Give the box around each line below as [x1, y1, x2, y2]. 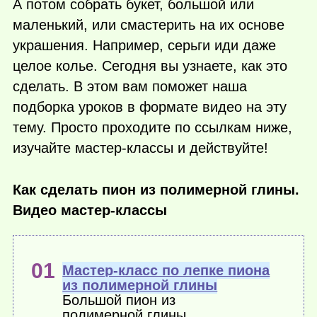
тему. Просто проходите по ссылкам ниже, [13, 120, 292, 136]
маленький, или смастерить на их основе [13, 17, 284, 33]
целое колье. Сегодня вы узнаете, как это [13, 58, 287, 74]
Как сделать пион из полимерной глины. [13, 181, 299, 197]
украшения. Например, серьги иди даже [13, 38, 276, 54]
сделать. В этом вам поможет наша [13, 79, 247, 95]
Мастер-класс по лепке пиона [62, 263, 270, 279]
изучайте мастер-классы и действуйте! [13, 140, 268, 156]
